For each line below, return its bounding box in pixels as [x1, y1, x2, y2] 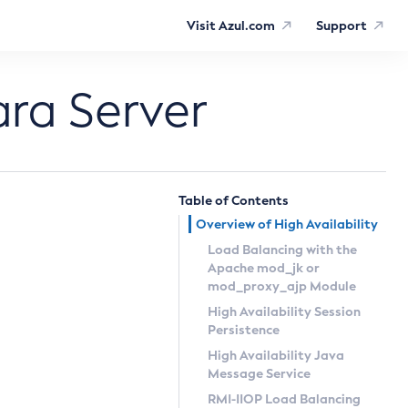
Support [316, 17, 368, 34]
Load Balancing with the [208, 241, 357, 258]
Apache [208, 260, 257, 276]
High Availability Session [208, 303, 361, 320]
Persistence [208, 321, 280, 338]
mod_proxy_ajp [208, 278, 307, 294]
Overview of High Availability [196, 216, 378, 232]
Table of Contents [178, 192, 289, 209]
